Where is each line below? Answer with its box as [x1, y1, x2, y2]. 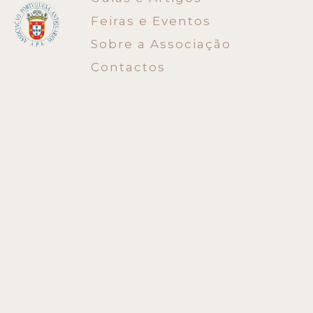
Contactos [91, 60, 166, 74]
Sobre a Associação [91, 37, 232, 51]
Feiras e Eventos [91, 14, 212, 28]
